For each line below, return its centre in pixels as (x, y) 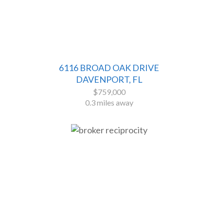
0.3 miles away (109, 103)
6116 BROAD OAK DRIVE (109, 68)
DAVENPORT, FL (109, 80)
